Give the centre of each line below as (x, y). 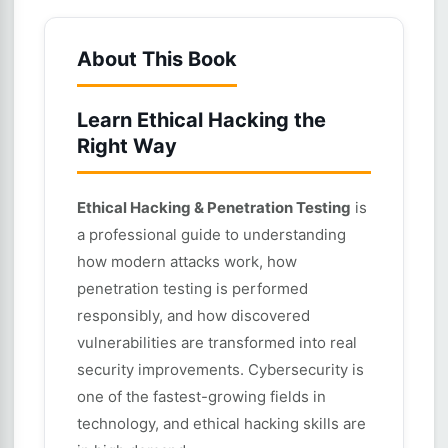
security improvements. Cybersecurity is (220, 369)
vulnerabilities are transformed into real (217, 342)
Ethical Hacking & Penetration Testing (214, 207)
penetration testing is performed (192, 288)
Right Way (127, 146)
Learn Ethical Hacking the (201, 120)
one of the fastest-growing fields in (201, 396)
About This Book (157, 59)
